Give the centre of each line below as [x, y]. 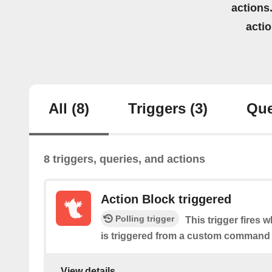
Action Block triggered [166, 199]
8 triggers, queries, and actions [124, 159]
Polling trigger [145, 219]
